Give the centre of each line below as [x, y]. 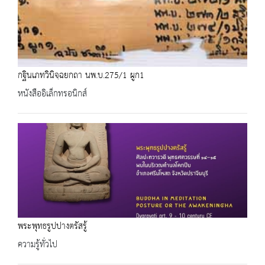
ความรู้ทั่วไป [38, 245]
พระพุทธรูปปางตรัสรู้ [52, 226]
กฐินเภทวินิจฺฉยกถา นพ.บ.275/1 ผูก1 [81, 75]
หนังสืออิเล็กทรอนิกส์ [52, 94]
